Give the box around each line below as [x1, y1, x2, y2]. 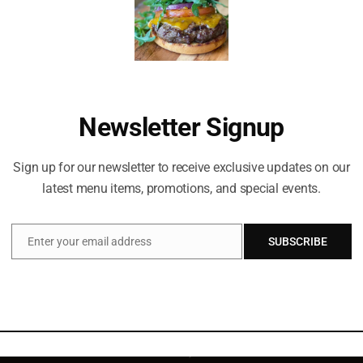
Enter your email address [28, 234, 152, 248]
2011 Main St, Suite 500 [118, 343, 245, 360]
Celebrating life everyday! [88, 280, 275, 302]
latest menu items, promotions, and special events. [42, 180, 321, 196]
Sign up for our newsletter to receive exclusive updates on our [13, 159, 350, 175]
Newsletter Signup [79, 111, 284, 143]
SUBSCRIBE [268, 234, 327, 248]
